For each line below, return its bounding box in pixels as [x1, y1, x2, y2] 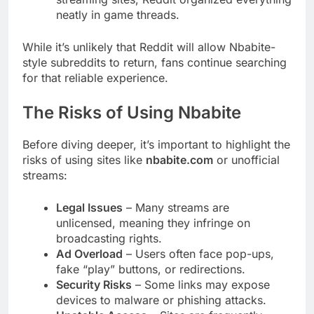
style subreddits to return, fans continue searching [22, 55, 287, 69]
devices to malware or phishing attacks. [56, 292, 266, 307]
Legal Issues [56, 200, 123, 214]
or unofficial [213, 152, 280, 167]
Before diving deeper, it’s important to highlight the [22, 137, 290, 151]
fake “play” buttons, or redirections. [56, 261, 245, 276]
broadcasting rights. [56, 231, 162, 245]
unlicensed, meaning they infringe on [56, 215, 250, 230]
